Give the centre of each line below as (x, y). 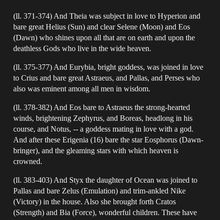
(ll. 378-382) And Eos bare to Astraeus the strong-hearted (102, 107)
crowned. (28, 161)
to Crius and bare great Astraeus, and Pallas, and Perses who (107, 78)
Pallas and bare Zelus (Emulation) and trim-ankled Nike (100, 191)
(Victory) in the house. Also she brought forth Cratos (95, 201)
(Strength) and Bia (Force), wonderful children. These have (105, 212)
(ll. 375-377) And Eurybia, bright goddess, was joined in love (109, 67)
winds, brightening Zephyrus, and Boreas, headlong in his (103, 118)
